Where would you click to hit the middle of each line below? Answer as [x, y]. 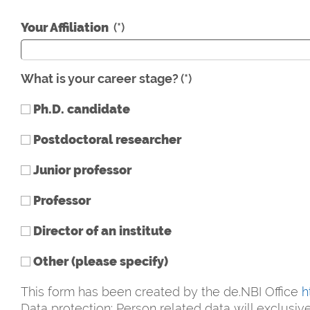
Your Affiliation [66, 28]
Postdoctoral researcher [106, 140]
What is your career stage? [100, 79]
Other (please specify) [99, 262]
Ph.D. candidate [80, 109]
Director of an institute [101, 231]
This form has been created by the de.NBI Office [161, 292]
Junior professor [81, 170]
